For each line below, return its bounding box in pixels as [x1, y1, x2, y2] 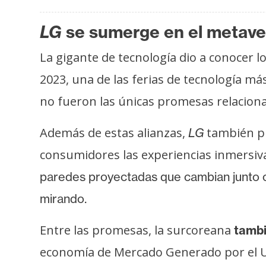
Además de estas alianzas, [40, 124, 188, 141]
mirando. [40, 191, 87, 206]
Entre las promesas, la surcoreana [40, 221, 234, 238]
